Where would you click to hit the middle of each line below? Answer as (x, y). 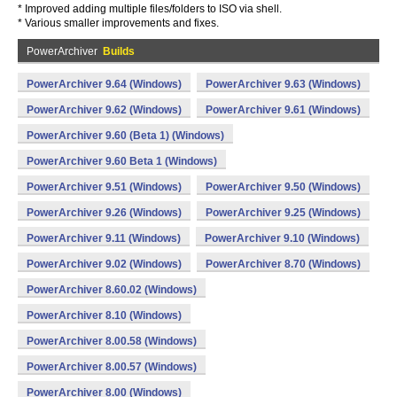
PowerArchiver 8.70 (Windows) (283, 264)
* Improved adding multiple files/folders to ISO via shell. (150, 9)
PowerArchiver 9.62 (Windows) (104, 110)
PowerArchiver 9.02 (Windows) (104, 264)
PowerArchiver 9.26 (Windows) (104, 213)
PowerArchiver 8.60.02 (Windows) (112, 290)
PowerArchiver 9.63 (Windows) (283, 84)
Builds (119, 51)
